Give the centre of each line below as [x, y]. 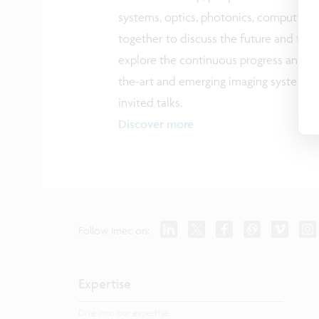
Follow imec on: [114, 231]
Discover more [156, 124]
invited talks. [150, 102]
